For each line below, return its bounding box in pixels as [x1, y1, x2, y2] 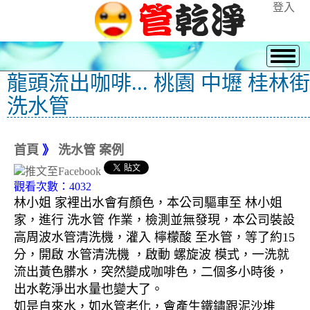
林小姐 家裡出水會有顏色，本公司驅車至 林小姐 [14, 196, 282, 210]
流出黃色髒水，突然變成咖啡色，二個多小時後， [14, 265, 288, 280]
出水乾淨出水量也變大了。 [14, 282, 163, 297]
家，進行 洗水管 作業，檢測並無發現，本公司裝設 [14, 213, 295, 228]
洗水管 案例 [58, 143, 124, 157]
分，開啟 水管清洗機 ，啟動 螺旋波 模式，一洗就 [14, 248, 289, 262]
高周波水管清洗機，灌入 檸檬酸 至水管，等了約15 [14, 230, 295, 245]
